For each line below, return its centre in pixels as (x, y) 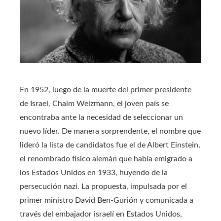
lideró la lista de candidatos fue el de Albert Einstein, (110, 145)
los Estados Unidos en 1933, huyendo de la (94, 172)
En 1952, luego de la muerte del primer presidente (106, 90)
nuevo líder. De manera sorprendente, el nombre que (110, 131)
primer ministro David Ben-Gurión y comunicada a (107, 200)
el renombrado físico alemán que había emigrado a (106, 159)
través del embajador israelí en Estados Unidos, (101, 214)
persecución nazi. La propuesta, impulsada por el (103, 186)
